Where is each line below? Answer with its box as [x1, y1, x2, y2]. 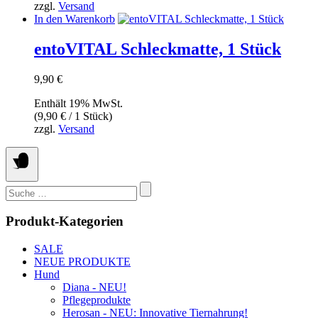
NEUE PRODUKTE [34, 256, 131, 268]
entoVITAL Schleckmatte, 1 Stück [34, 39, 281, 58]
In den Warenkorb [34, 12, 115, 25]
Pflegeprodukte [62, 294, 131, 307]
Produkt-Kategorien [6, 214, 124, 229]
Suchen [5, 180, 38, 193]
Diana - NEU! [62, 281, 126, 294]
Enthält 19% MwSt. [34, 97, 123, 109]
